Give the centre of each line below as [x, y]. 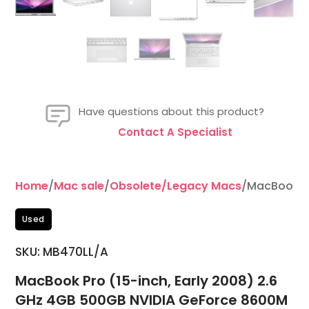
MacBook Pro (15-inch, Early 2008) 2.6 [146, 281]
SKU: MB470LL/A [61, 252]
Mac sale [79, 186]
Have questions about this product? [172, 112]
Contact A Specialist [175, 132]
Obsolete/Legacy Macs [175, 186]
